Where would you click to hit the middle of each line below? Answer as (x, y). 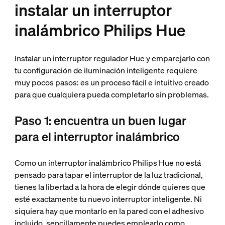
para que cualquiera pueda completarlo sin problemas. (111, 94)
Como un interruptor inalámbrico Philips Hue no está (107, 163)
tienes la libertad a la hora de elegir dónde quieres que (110, 187)
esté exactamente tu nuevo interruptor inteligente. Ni (108, 199)
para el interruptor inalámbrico (97, 137)
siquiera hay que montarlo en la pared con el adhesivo (109, 211)
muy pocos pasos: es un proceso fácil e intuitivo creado (111, 82)
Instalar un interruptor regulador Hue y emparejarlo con (112, 58)
